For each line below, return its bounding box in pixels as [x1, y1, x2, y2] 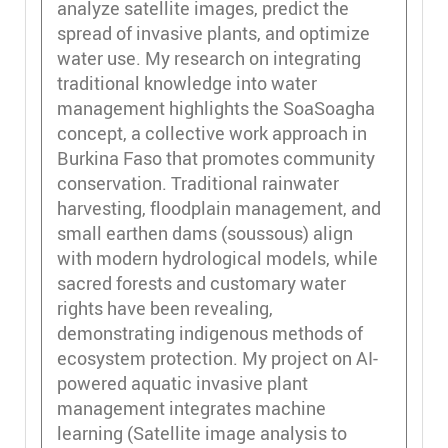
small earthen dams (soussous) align [57, 220, 353, 245]
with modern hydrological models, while [57, 245, 378, 270]
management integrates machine [57, 395, 326, 420]
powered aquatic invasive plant [57, 370, 308, 395]
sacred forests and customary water [57, 270, 346, 295]
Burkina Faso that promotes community [57, 145, 375, 170]
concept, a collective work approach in [57, 120, 367, 145]
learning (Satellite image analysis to [57, 420, 347, 445]
